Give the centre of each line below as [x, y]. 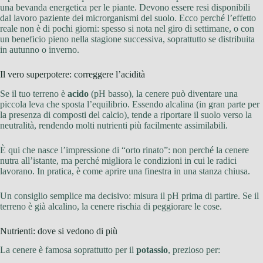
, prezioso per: [194, 250]
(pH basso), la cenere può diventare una [163, 93]
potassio [152, 250]
